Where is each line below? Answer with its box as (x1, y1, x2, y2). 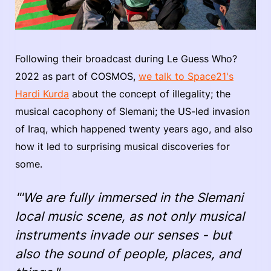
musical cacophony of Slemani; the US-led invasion (15, 105, 250, 118)
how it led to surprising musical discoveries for (15, 140, 230, 153)
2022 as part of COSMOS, (15, 70, 139, 83)
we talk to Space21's (139, 70, 233, 83)
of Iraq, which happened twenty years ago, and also (15, 123, 253, 135)
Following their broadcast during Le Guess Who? (15, 53, 237, 65)
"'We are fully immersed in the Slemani (15, 190, 243, 206)
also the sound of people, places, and (15, 246, 241, 262)
